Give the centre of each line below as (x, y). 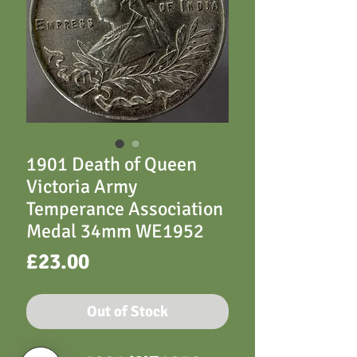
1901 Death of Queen (112, 164)
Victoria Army (82, 186)
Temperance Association (125, 209)
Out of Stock (127, 312)
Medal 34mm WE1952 (115, 231)
